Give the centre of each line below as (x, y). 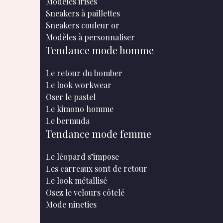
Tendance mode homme (100, 50)
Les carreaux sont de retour (97, 168)
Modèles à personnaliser (90, 37)
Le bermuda (68, 121)
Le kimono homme (80, 109)
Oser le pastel (71, 97)
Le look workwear (79, 85)
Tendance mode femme (99, 134)
